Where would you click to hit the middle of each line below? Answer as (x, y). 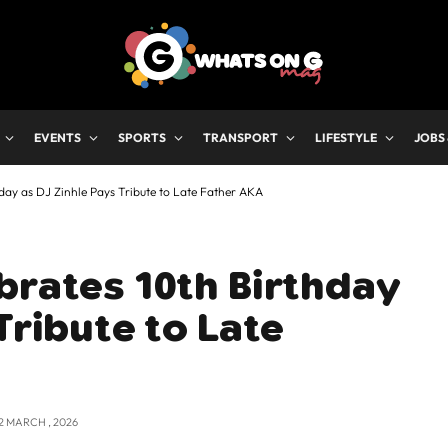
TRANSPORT (240, 137)
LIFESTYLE (346, 137)
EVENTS (57, 137)
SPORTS (142, 137)
